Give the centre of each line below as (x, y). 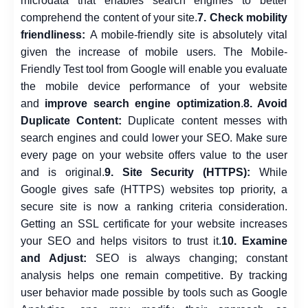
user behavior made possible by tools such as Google (154, 292)
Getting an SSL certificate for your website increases (154, 223)
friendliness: (53, 34)
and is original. (63, 172)
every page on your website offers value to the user (154, 155)
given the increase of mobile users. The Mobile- (154, 52)
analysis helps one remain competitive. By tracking (154, 275)
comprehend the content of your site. (109, 17)
